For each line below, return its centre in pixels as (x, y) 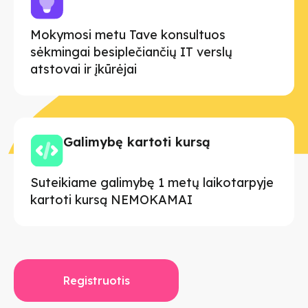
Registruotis (96, 280)
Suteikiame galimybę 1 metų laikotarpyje (152, 182)
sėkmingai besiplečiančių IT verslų (131, 52)
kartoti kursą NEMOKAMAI (111, 199)
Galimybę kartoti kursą (137, 142)
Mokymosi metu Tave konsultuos (128, 34)
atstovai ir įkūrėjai (84, 69)
